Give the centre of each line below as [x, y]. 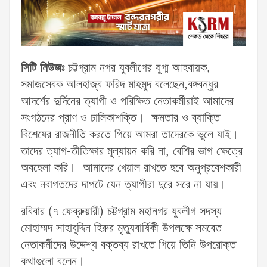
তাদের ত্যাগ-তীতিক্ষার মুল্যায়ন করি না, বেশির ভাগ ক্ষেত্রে [132, 152]
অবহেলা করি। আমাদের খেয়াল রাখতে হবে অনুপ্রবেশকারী [131, 168]
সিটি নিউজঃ [43, 68]
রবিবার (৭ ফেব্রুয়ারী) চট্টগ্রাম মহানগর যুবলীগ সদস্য [121, 212]
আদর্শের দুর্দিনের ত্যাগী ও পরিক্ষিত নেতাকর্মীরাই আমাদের [127, 102]
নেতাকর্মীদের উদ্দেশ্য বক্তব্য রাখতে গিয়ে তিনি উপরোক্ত [128, 245]
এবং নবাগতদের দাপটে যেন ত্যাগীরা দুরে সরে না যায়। [123, 185]
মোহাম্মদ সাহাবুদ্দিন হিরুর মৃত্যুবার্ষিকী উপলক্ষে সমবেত [121, 229]
